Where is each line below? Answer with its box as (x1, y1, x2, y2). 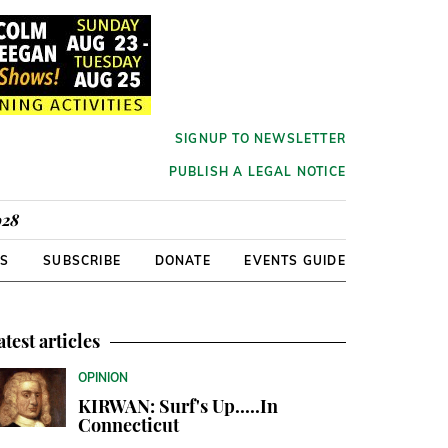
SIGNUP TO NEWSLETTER (174, 131, 346, 146)
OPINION (78, 370, 128, 385)
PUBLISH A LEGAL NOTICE (168, 164, 346, 179)
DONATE (154, 253, 211, 268)
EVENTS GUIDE (244, 253, 346, 268)
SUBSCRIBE (43, 253, 122, 268)
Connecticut (78, 413, 179, 437)
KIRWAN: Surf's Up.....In (78, 394, 278, 418)
